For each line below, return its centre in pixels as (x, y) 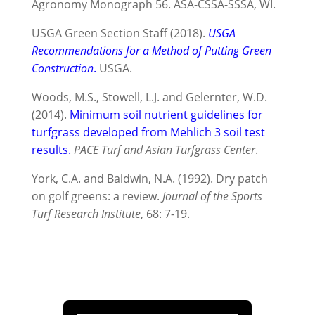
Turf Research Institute (86, 213)
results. (51, 149)
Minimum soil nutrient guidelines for (166, 114)
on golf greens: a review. (97, 196)
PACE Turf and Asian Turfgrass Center (164, 149)
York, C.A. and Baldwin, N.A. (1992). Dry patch (149, 178)
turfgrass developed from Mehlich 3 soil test (148, 132)
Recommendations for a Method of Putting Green (151, 50)
